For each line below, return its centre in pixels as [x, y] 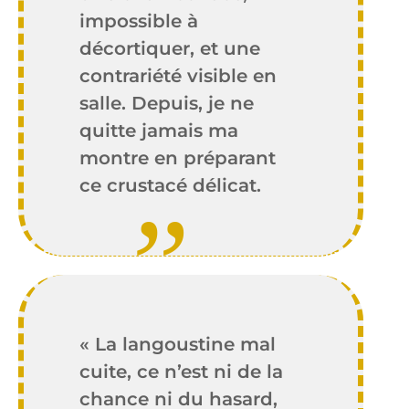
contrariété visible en [178, 76]
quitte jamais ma [159, 131]
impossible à [139, 21]
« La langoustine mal [178, 343]
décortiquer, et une [170, 48]
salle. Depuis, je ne [167, 103]
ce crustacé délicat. [171, 185]
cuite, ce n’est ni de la [182, 371]
